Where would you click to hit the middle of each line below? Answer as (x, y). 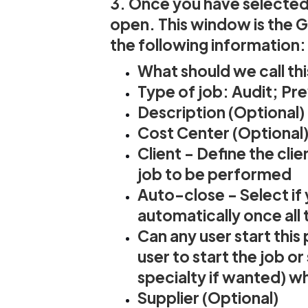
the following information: (208, 45)
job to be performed (214, 175)
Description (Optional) (221, 113)
